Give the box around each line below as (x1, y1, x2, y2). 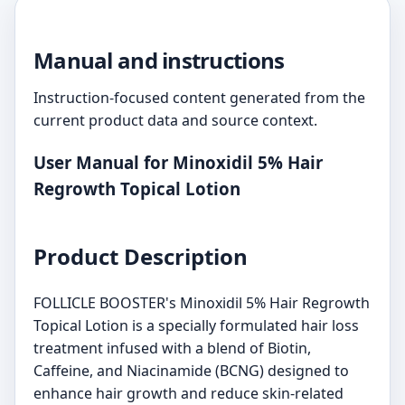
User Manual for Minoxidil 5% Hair (33, 150, 323, 174)
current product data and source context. (33, 110, 317, 130)
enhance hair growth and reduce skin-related (33, 382, 344, 403)
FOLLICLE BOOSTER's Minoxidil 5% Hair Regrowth (33, 292, 370, 313)
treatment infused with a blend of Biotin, (33, 337, 311, 358)
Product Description (33, 240, 248, 271)
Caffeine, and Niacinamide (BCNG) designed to (33, 360, 349, 381)
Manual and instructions (33, 45, 285, 75)
